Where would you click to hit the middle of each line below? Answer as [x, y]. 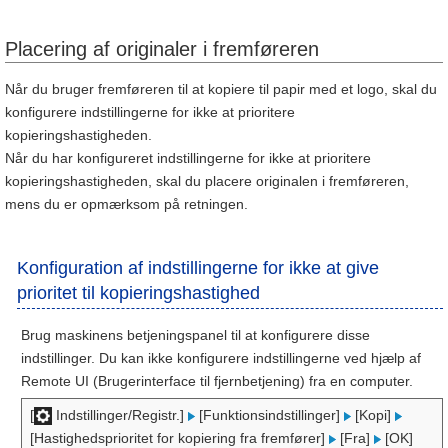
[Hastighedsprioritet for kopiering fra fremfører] [179, 438]
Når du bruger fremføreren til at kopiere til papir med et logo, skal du [221, 89]
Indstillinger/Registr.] [120, 415]
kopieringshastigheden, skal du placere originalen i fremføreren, [207, 181]
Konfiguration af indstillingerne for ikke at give [198, 268]
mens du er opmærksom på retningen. [126, 204]
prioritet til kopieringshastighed [138, 293]
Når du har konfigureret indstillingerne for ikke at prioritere [188, 158]
